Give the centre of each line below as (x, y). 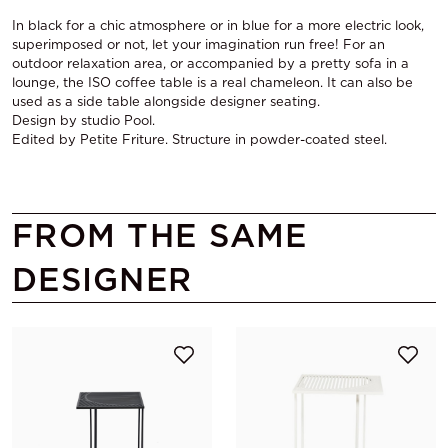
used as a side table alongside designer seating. (166, 101)
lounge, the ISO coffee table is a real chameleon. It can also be (212, 82)
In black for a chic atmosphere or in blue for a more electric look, (218, 25)
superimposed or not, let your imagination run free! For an (198, 44)
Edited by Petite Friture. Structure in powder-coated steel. (199, 139)
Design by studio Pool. (83, 120)
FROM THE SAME (160, 235)
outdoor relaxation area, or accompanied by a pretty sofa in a (210, 63)
